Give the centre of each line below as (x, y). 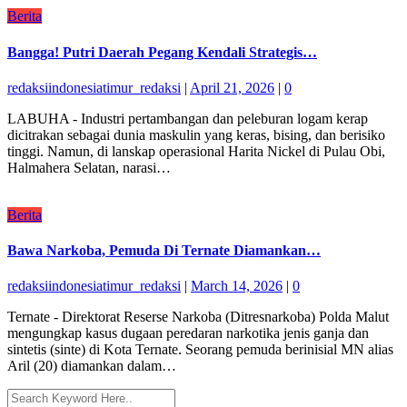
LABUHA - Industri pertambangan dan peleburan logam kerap (188, 118)
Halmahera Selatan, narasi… (89, 167)
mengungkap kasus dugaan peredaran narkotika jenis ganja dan (188, 333)
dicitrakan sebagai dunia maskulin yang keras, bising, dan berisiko (196, 134)
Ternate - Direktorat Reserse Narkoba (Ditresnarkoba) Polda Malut (198, 317)
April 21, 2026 (232, 87)
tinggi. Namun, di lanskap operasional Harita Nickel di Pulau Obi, (196, 151)
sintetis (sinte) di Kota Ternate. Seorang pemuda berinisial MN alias (200, 350)
